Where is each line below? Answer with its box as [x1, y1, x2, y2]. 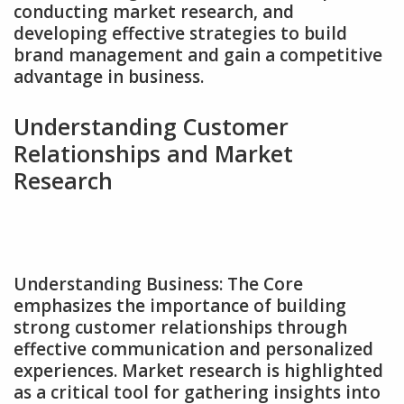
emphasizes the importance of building [14, 293, 346, 317]
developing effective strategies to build [14, 21, 347, 45]
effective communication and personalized [14, 336, 373, 361]
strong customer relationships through [14, 315, 347, 339]
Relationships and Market [14, 138, 293, 170]
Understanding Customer [14, 111, 289, 142]
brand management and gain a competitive [14, 42, 382, 67]
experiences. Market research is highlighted [14, 358, 383, 382]
